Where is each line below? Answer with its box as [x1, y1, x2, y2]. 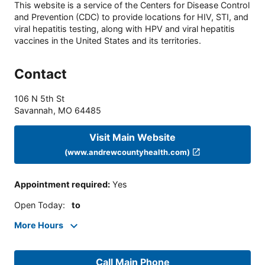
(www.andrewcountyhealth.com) [64, 147, 190, 157]
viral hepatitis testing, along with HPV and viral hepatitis [14, 24, 235, 34]
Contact [14, 66, 67, 82]
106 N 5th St [14, 93, 64, 104]
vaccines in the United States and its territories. [14, 35, 201, 46]
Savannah [14, 105, 53, 116]
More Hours [14, 220, 63, 231]
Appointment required [14, 179, 108, 190]
